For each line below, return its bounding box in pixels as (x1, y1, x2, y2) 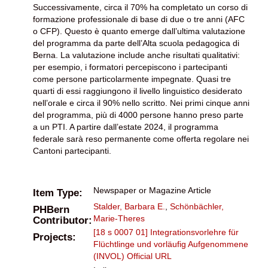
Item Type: (33, 187, 83, 199)
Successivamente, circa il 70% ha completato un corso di (33, 2, 248, 12)
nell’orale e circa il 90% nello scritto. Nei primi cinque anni (33, 98, 249, 108)
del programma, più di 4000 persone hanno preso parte (33, 109, 243, 120)
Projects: (33, 231, 76, 243)
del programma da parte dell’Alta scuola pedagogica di (33, 38, 239, 48)
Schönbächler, (170, 201, 224, 211)
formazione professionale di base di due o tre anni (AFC (33, 14, 245, 24)
